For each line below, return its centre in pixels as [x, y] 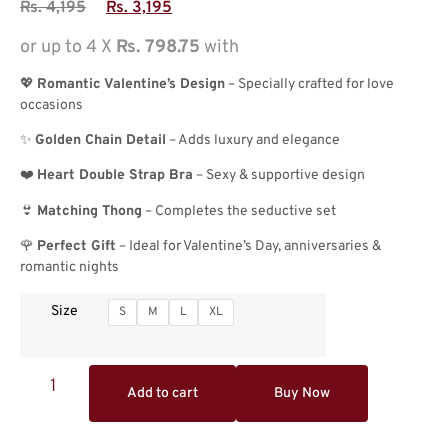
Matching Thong [89, 211]
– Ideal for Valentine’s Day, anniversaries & [248, 247]
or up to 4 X [68, 48]
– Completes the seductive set [239, 211]
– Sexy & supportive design [279, 176]
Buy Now [302, 393]
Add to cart [163, 393]
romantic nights [69, 268]
